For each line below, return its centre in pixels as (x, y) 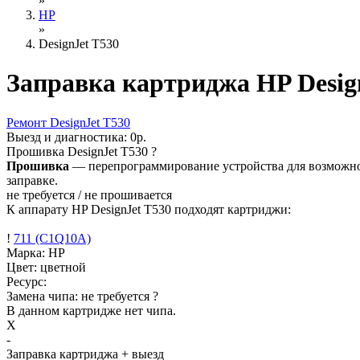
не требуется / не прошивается (89, 194)
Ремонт (28, 122)
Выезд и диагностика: (68, 137)
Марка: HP (36, 252)
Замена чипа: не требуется (80, 296)
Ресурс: (27, 281)
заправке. (32, 180)
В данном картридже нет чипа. (91, 310)
